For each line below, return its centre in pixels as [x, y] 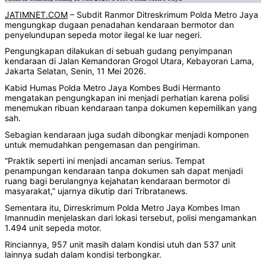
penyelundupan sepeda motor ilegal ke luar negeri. [103, 34]
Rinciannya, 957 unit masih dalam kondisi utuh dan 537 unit [120, 244]
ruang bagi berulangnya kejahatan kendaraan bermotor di [117, 181]
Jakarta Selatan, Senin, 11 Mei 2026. [75, 71]
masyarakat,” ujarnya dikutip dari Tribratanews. [96, 191]
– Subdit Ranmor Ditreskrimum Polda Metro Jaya [163, 14]
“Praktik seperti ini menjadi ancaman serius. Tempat [105, 161]
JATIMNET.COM [36, 14]
